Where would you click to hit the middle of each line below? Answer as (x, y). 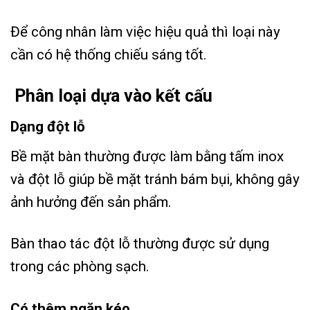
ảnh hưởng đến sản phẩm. (91, 202)
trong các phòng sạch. (80, 267)
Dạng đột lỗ (49, 127)
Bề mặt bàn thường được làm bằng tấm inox (147, 157)
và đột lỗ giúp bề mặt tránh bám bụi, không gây (155, 180)
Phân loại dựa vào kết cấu (111, 95)
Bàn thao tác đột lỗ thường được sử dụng (140, 244)
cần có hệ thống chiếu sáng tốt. (109, 54)
